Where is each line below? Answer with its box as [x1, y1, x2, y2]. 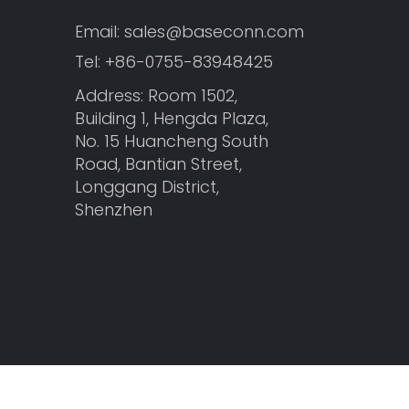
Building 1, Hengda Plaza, [74, 107, 268, 131]
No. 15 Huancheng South [74, 130, 268, 153]
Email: [74, 19, 124, 43]
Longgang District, [74, 175, 219, 199]
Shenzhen [74, 198, 152, 222]
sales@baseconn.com [123, 19, 304, 43]
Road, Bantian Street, [74, 152, 242, 176]
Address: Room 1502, [74, 84, 237, 108]
